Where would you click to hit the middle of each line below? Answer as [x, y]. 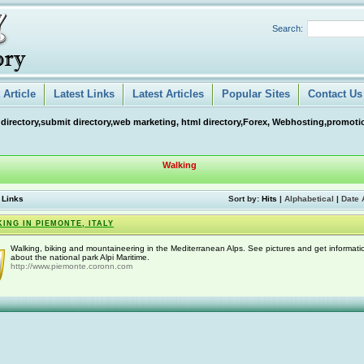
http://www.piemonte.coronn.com [71, 266]
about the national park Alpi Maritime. [80, 257]
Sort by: [245, 199]
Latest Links [84, 94]
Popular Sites [256, 94]
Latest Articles [168, 94]
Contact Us [335, 94]
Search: [288, 28]
